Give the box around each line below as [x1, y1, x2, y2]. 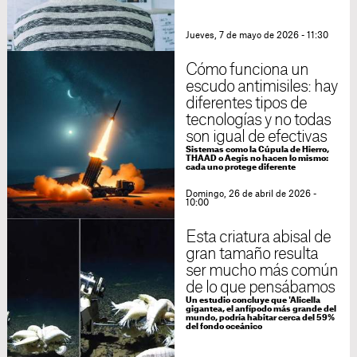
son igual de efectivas [185, 129, 328, 146]
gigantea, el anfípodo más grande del [185, 305, 336, 314]
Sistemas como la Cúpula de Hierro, [185, 146, 329, 155]
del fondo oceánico [185, 323, 262, 331]
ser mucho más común [185, 263, 339, 280]
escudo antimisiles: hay [185, 79, 338, 96]
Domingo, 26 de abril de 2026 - [185, 190, 316, 199]
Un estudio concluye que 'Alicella [185, 296, 320, 305]
